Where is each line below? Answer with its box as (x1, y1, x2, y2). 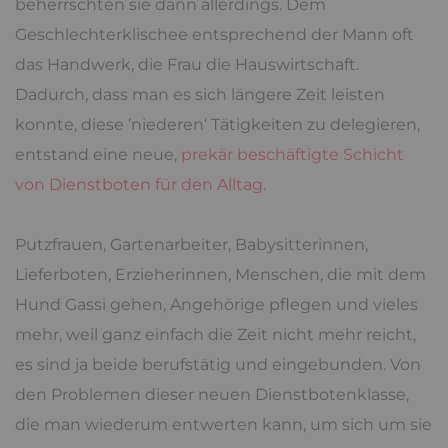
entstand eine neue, (15, 144, 181, 164)
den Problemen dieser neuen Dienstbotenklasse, (15, 384, 409, 404)
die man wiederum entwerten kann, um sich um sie (15, 414, 432, 434)
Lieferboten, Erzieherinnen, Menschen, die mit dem (15, 264, 426, 284)
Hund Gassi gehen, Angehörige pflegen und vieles (15, 294, 418, 314)
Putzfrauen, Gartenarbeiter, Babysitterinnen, (15, 234, 368, 254)
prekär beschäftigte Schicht (181, 144, 404, 164)
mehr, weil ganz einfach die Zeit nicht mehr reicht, (15, 324, 416, 344)
